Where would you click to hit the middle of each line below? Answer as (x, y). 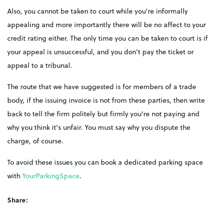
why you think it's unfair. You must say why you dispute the (99, 127)
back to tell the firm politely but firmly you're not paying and (103, 114)
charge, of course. (35, 141)
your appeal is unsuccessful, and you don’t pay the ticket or (101, 52)
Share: (18, 200)
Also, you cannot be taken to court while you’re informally (98, 11)
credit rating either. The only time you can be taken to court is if (108, 38)
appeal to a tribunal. (40, 65)
